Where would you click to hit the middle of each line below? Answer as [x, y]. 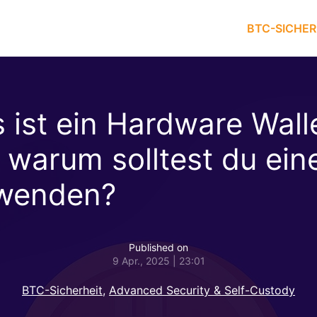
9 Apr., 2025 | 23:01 [158, 261]
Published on [158, 247]
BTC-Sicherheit [62, 290]
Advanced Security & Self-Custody [202, 290]
